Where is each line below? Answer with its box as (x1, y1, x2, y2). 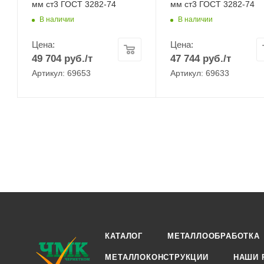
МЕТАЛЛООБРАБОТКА (167, 232, 260, 240)
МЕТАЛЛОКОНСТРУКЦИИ (105, 253, 209, 262)
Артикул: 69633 (170, 68, 229, 78)
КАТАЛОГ (105, 232, 143, 240)
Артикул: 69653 (32, 68, 91, 78)
